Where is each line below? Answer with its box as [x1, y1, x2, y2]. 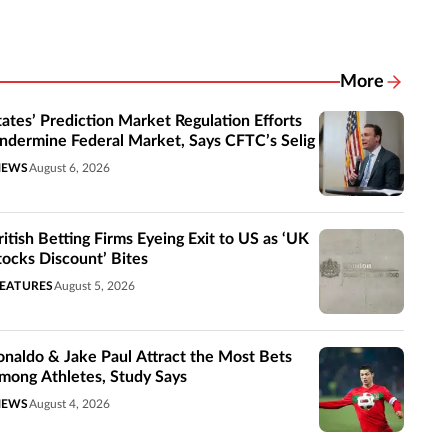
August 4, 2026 [28, 397, 110, 410]
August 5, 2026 [53, 279, 135, 292]
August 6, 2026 [28, 161, 110, 174]
